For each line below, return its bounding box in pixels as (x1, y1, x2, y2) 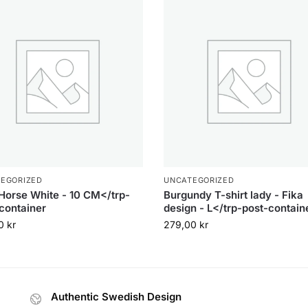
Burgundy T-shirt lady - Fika (164, 188, 304, 202)
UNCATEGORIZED (164, 175, 234, 186)
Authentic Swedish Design (51, 290, 182, 304)
